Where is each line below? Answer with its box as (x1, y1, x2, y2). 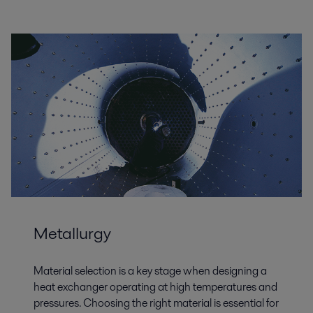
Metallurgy (34, 221, 111, 245)
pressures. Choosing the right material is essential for (34, 295, 279, 312)
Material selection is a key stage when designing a (34, 263, 267, 279)
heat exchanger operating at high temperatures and (34, 279, 277, 296)
